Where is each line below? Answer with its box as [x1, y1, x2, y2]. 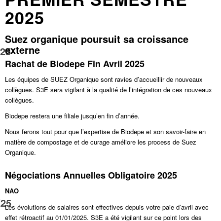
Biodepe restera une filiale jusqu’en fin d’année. [5, 111, 140, 121]
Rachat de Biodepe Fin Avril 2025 [5, 57, 145, 71]
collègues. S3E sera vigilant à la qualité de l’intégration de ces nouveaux [5, 85, 213, 95]
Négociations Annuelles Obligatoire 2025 [5, 169, 178, 182]
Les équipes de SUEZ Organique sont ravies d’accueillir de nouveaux [5, 74, 203, 84]
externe [5, 42, 40, 57]
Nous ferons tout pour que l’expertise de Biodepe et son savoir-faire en [5, 127, 206, 137]
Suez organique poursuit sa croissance [5, 32, 189, 46]
